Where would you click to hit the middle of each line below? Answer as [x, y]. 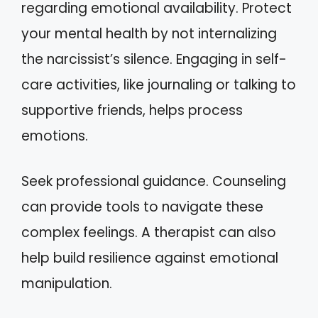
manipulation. [67, 284]
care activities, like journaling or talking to [159, 84]
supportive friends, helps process [132, 110]
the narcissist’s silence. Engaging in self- [154, 59]
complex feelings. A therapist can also [149, 232]
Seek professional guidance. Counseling [154, 181]
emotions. [55, 136]
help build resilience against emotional [150, 258]
